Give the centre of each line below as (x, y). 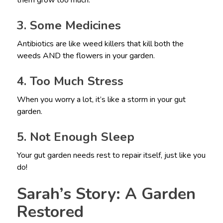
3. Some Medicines (69, 26)
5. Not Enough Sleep (75, 137)
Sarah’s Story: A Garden (106, 194)
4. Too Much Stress (70, 81)
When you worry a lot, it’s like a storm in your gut (101, 100)
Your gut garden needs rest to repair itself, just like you (111, 156)
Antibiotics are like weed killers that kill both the (100, 44)
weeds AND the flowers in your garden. (86, 56)
